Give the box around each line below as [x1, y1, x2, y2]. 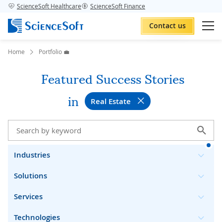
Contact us [149, 21, 186, 30]
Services [14, 191, 43, 202]
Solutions [14, 170, 47, 181]
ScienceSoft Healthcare [17, 2, 81, 10]
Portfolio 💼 [39, 48, 69, 55]
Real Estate [90, 96, 131, 107]
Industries [14, 150, 50, 160]
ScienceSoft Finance [90, 2, 145, 10]
